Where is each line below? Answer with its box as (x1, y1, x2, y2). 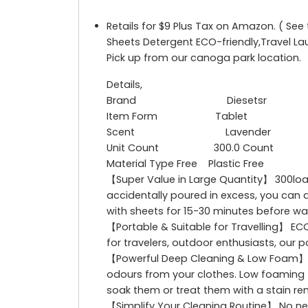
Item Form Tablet (107, 109, 247, 123)
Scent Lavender (107, 124, 271, 139)
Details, (107, 77, 142, 91)
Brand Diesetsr (107, 93, 267, 107)
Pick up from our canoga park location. (107, 50, 301, 65)
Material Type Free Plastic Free (107, 156, 264, 170)
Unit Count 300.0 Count (107, 140, 274, 155)
